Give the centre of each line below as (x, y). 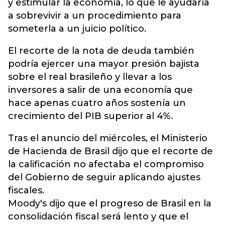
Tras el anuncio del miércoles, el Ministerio (108, 138)
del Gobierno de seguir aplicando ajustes (104, 177)
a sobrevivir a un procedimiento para (95, 16)
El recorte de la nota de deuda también (101, 51)
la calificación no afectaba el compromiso (106, 164)
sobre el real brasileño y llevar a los (90, 77)
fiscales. (26, 190)
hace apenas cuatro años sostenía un (97, 103)
